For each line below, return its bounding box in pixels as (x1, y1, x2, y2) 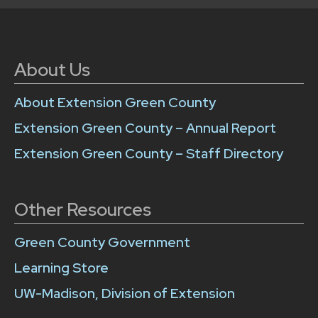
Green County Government (14, 233, 190, 251)
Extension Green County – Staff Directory (14, 144, 283, 163)
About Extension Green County (14, 93, 216, 111)
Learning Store (14, 258, 109, 277)
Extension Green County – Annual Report (14, 119, 276, 137)
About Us (14, 58, 90, 82)
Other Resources (14, 198, 151, 222)
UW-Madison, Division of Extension (14, 284, 235, 302)
